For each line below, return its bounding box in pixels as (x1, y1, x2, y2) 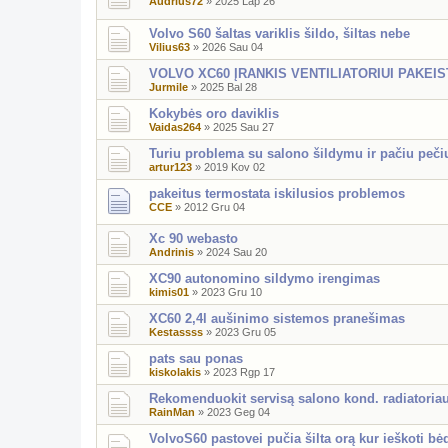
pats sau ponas (149, 351, 243, 367)
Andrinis (149, 246, 194, 259)
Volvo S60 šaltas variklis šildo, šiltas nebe (149, 25, 410, 41)
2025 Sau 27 (213, 120, 274, 133)
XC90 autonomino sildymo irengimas (149, 271, 380, 287)
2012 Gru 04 (184, 200, 245, 213)
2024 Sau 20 (206, 246, 267, 259)
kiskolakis (149, 366, 201, 379)
